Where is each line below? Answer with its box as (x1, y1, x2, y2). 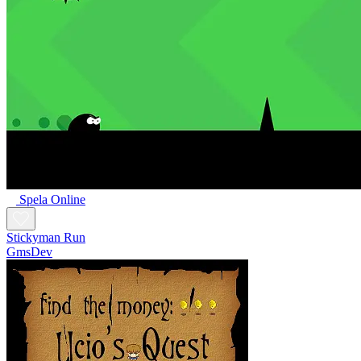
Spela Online (19, 192, 85, 206)
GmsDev (6, 244, 52, 259)
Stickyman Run (6, 230, 85, 244)
